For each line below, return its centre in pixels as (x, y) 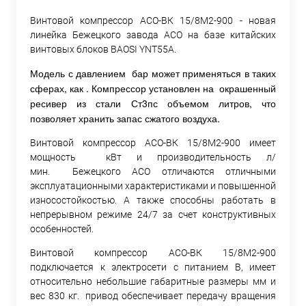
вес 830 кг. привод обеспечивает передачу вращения (153, 295)
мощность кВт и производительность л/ (153, 157)
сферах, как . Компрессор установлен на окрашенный (153, 88)
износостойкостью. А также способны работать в (153, 200)
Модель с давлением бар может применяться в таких (153, 73)
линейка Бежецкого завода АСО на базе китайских (153, 34)
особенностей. (62, 228)
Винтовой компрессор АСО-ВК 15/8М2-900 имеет (153, 142)
